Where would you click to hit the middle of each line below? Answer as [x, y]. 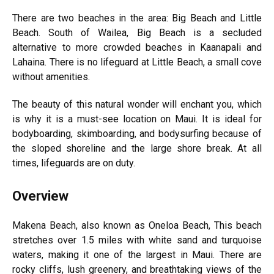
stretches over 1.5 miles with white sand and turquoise [137, 240]
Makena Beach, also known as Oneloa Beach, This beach [137, 225]
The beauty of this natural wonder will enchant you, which [137, 104]
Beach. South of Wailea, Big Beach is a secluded [137, 33]
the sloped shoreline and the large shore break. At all [137, 148]
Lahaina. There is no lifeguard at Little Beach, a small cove [137, 62]
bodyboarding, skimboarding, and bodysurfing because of [137, 134]
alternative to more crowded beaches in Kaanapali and [137, 47]
